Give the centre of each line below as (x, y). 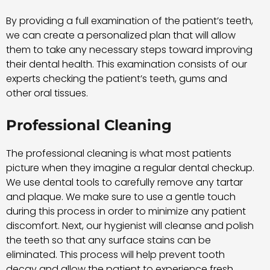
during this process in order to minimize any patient (126, 212)
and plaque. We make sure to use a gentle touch (121, 197)
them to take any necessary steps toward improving (129, 49)
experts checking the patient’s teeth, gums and (117, 78)
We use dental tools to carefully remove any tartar (124, 183)
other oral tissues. (47, 93)
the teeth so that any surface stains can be (108, 240)
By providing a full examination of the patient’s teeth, (130, 20)
